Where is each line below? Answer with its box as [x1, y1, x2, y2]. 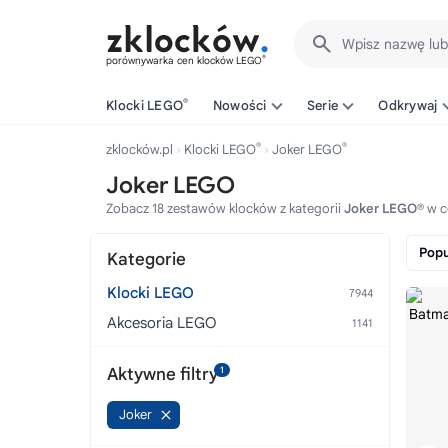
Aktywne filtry [107, 363, 218, 385]
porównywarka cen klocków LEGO [106, 54, 262, 67]
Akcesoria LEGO [107, 314, 217, 332]
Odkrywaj [378, 97, 438, 114]
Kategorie [107, 249, 186, 270]
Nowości [212, 97, 267, 114]
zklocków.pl [106, 141, 173, 158]
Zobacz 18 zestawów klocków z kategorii [106, 200, 344, 217]
